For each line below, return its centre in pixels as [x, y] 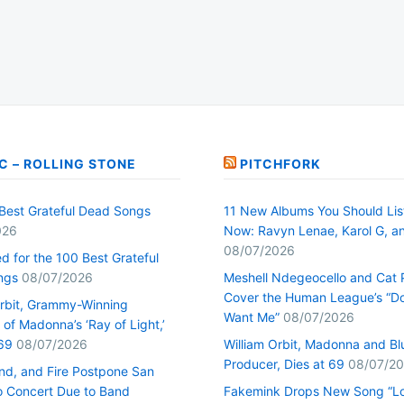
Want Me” [252, 317]
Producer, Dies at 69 [284, 363]
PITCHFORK [280, 163]
